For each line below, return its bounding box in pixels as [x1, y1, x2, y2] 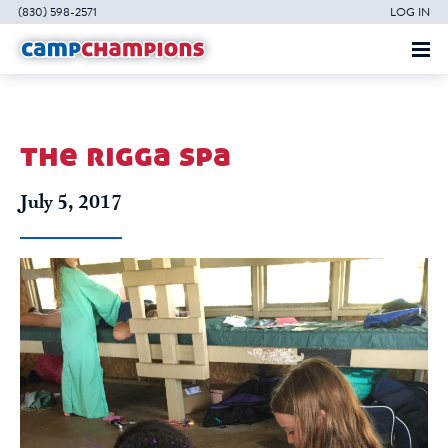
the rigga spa [20, 134, 231, 177]
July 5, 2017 [20, 192, 122, 215]
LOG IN [390, 2, 430, 21]
